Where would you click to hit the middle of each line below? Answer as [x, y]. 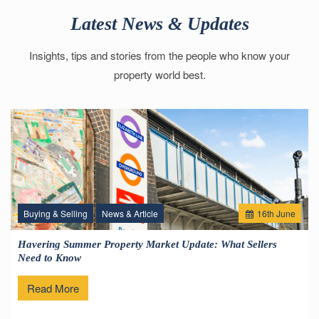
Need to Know [49, 257]
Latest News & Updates [159, 23]
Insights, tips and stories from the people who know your [159, 55]
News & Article [130, 214]
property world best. [159, 74]
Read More [53, 288]
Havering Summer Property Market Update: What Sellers [147, 244]
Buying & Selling [56, 214]
